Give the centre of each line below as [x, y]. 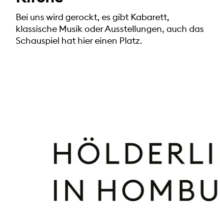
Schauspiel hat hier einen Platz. [79, 40]
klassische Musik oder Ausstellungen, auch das [110, 28]
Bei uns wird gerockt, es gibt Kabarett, [93, 17]
